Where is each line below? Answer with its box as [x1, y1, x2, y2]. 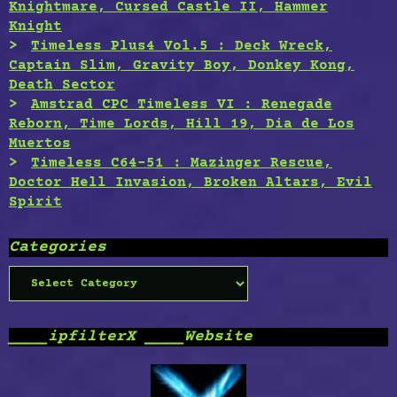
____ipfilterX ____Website [9, 328, 253, 346]
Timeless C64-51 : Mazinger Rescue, [31, 155, 332, 172]
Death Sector [9, 77, 115, 94]
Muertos [9, 136, 71, 152]
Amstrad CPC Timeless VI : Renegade [31, 97, 332, 113]
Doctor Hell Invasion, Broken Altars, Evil [9, 175, 372, 191]
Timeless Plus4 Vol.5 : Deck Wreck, [31, 38, 332, 55]
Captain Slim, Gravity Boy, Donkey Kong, [9, 58, 354, 74]
